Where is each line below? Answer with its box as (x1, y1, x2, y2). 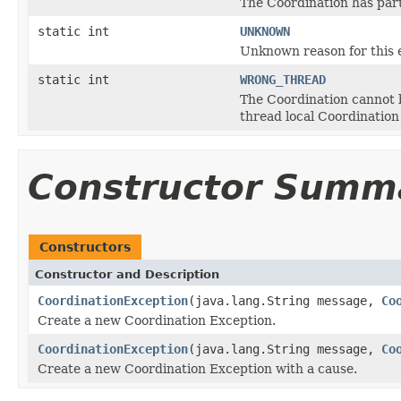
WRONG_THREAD (240, 72, 326, 87)
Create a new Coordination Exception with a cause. (38, 361, 357, 376)
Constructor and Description (35, 267, 219, 281)
